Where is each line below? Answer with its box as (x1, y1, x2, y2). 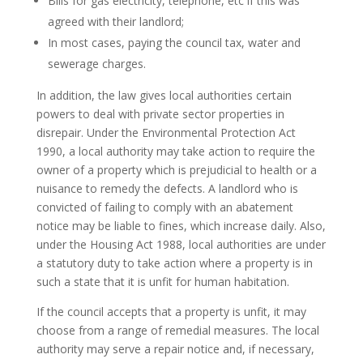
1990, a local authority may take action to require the (36, 143, 315, 159)
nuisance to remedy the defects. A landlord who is (36, 181, 298, 196)
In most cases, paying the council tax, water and (47, 35, 301, 50)
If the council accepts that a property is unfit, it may (36, 304, 306, 319)
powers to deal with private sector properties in (36, 106, 284, 122)
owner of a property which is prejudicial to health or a (36, 162, 317, 177)
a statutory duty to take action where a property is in (36, 255, 313, 271)
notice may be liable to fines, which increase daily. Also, (36, 218, 326, 233)
